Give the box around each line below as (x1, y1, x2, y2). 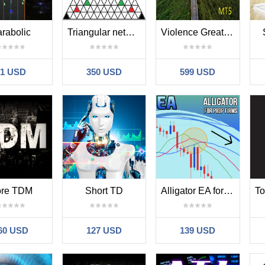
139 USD (180, 225, 216, 236)
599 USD (180, 67, 216, 77)
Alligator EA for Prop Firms (224, 186, 234, 196)
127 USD (86, 225, 122, 236)
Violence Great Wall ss (224, 27, 234, 38)
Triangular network (125, 27, 135, 38)
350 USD (86, 67, 122, 77)
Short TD (85, 186, 124, 196)
